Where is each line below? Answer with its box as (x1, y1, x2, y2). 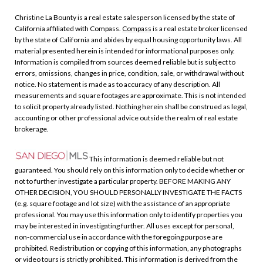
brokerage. (15, 124, 49, 133)
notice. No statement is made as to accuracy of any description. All (15, 79, 220, 89)
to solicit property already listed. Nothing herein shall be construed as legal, (15, 102, 248, 111)
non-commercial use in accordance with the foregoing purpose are (15, 232, 222, 241)
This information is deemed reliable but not (89, 154, 224, 163)
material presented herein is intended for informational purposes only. (15, 46, 235, 55)
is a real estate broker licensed (151, 23, 248, 33)
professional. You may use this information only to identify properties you (15, 210, 242, 219)
